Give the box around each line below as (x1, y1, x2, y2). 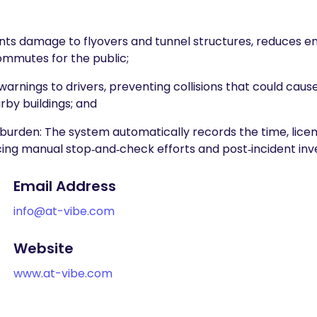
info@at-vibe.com (13, 203, 115, 219)
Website (13, 238, 74, 258)
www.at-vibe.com (13, 265, 113, 282)
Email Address (13, 176, 116, 196)
